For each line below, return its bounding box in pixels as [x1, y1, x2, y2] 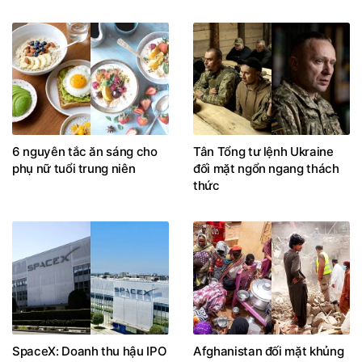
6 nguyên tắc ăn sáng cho [12, 144, 158, 160]
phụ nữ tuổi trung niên [12, 161, 136, 177]
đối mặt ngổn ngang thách [193, 161, 339, 177]
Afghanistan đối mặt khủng [193, 343, 344, 359]
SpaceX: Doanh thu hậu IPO [12, 343, 167, 359]
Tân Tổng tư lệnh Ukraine [193, 144, 334, 160]
